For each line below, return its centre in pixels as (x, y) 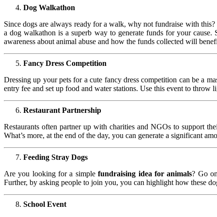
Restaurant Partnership (62, 110)
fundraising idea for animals (145, 173)
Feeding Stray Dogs (55, 157)
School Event (45, 204)
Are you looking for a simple (51, 173)
